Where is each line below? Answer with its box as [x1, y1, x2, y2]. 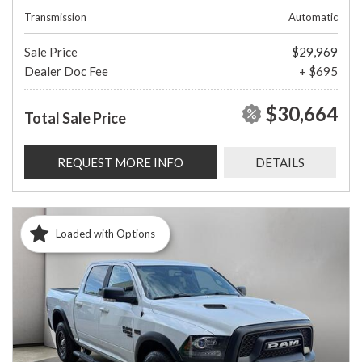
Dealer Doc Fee [24, 63, 108, 78]
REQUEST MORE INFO [57, 154, 184, 170]
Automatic [288, 10, 338, 23]
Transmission [24, 10, 86, 23]
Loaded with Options [56, 227, 155, 240]
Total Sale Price [24, 108, 126, 127]
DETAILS [255, 154, 305, 170]
